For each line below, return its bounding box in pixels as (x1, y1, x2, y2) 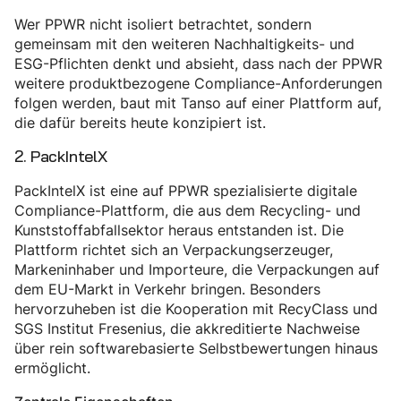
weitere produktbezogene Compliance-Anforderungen (14, 73, 382, 94)
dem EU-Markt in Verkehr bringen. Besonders (14, 279, 320, 300)
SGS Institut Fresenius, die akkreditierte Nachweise (14, 319, 360, 339)
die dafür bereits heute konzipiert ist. (14, 113, 266, 133)
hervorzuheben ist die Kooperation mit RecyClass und (14, 299, 378, 320)
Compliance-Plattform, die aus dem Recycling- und (14, 200, 361, 221)
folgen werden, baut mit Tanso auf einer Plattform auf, (14, 93, 381, 114)
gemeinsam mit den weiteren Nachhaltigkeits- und (14, 34, 354, 55)
